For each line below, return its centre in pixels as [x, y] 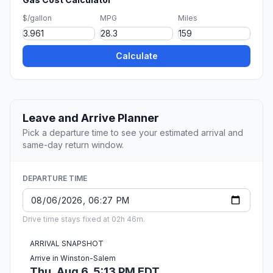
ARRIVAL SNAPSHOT [67, 244]
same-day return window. [73, 145]
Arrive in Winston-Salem [73, 258]
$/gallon [37, 18]
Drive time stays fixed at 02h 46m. [84, 219]
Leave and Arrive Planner [91, 118]
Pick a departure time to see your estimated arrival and [133, 133]
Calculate [136, 56]
